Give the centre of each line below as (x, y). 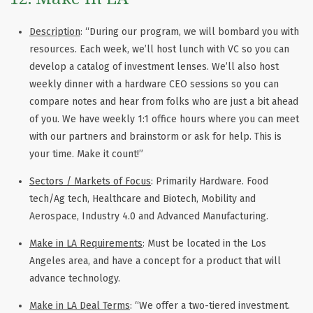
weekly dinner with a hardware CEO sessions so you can (154, 85)
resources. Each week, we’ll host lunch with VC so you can (159, 50)
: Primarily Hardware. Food (210, 182)
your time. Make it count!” (86, 154)
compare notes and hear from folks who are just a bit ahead (164, 102)
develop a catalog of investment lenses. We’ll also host (154, 67)
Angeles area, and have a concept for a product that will (155, 261)
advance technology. (75, 279)
